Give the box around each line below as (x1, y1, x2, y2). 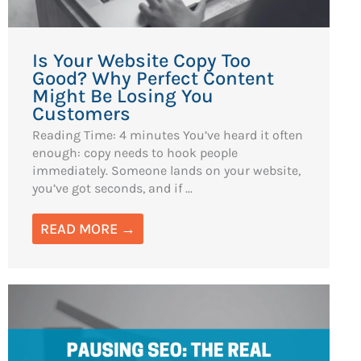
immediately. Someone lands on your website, (32, 162, 301, 178)
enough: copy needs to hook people (32, 144, 239, 160)
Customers (32, 102, 131, 125)
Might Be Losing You (32, 84, 214, 107)
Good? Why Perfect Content (32, 66, 275, 89)
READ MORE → (40, 219, 136, 238)
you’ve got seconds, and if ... (32, 180, 193, 196)
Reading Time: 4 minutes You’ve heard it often (32, 127, 304, 143)
